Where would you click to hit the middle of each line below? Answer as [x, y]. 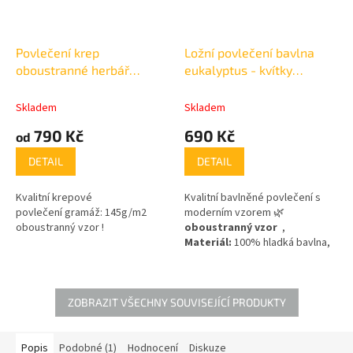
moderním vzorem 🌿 [236, 212]
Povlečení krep [58, 52]
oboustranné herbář [72, 69]
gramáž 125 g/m [223, 257]
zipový [290, 257]
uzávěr [203, 272]
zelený [35, 87]
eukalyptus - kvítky [238, 69]
